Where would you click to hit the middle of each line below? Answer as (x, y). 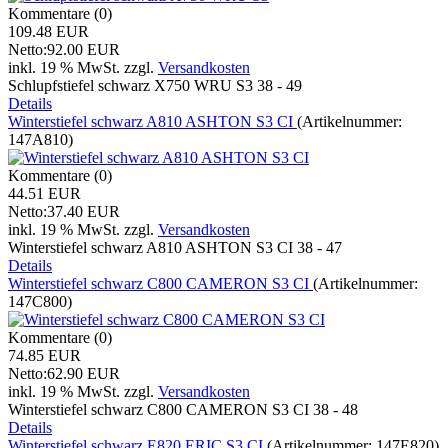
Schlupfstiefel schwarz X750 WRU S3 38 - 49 (155, 85)
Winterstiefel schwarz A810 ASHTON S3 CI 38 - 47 (175, 247)
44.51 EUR (44, 193)
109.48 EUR (48, 31)
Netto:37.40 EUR (64, 211)
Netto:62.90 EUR (64, 373)
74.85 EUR (44, 355)
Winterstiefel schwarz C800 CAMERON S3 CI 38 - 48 (183, 409)
